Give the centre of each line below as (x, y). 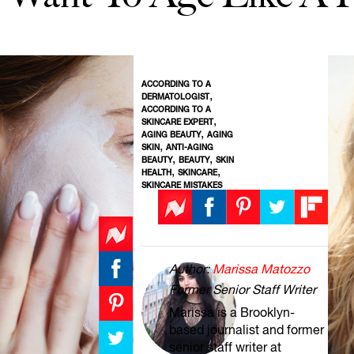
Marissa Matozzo (262, 269)
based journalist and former (247, 330)
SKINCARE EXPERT (177, 122)
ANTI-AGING (190, 147)
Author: (191, 269)
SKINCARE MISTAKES (182, 185)
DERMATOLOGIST (175, 96)
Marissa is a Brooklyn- (232, 312)
